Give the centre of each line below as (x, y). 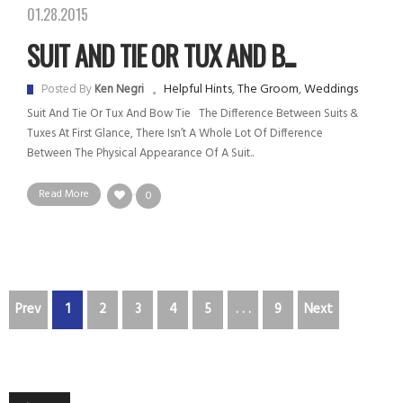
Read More (64, 194)
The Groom (268, 89)
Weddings (331, 89)
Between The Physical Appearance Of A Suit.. (140, 153)
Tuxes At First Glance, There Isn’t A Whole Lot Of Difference (175, 133)
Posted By (68, 89)
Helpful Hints (198, 89)
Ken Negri (119, 89)
